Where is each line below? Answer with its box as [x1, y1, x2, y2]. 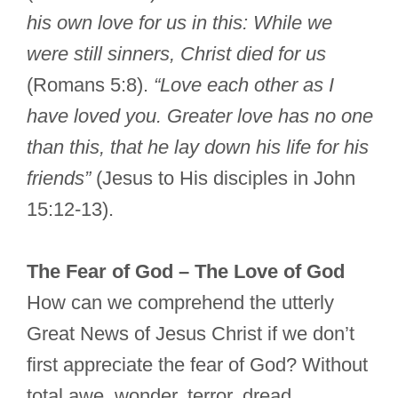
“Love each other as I [154, 74, 334, 97]
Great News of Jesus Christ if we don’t [27, 322, 354, 346]
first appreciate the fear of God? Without [27, 354, 368, 377]
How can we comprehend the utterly [27, 291, 334, 314]
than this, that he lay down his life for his [27, 136, 369, 159]
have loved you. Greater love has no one [27, 105, 373, 128]
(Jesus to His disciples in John [91, 167, 355, 190]
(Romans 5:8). [27, 74, 154, 97]
